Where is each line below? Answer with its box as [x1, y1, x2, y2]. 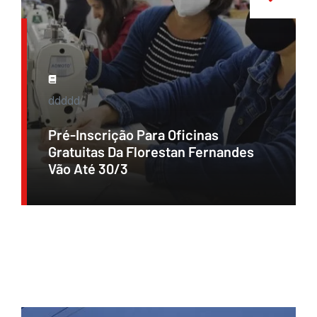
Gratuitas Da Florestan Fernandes [48, 143, 254, 161]
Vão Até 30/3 [48, 160, 128, 178]
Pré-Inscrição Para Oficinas [48, 126, 219, 144]
